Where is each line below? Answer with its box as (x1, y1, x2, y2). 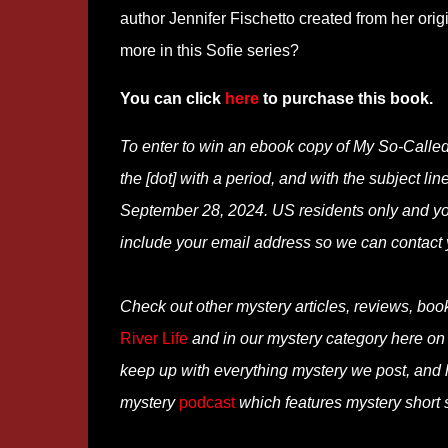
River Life (119, 330, 188, 347)
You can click (119, 90, 225, 107)
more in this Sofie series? (119, 42, 299, 59)
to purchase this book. (258, 90, 433, 107)
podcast (178, 394, 235, 411)
